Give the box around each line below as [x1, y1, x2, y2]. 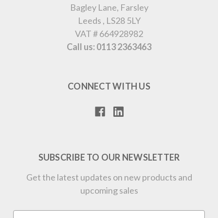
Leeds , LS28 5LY [77, 15, 141, 26]
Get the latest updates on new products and [26, 171, 192, 182]
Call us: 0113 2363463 [67, 41, 151, 52]
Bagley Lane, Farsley [70, 1, 148, 13]
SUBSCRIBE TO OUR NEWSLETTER [38, 151, 180, 163]
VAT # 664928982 [75, 28, 143, 39]
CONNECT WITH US [68, 80, 150, 91]
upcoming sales [80, 184, 138, 196]
